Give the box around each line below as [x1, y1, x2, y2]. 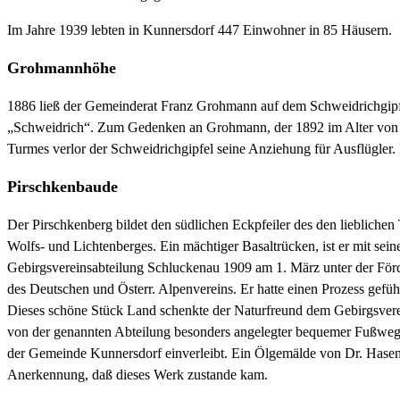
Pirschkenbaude [7, 178, 118, 196]
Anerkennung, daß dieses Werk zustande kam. [7, 367, 268, 383]
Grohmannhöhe [7, 59, 116, 78]
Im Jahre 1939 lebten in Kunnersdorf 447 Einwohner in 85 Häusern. [7, 22, 392, 38]
